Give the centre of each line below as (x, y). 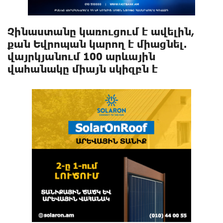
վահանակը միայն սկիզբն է (83, 69)
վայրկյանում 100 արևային (81, 56)
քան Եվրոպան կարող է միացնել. (97, 44)
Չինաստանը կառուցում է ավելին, (101, 31)
